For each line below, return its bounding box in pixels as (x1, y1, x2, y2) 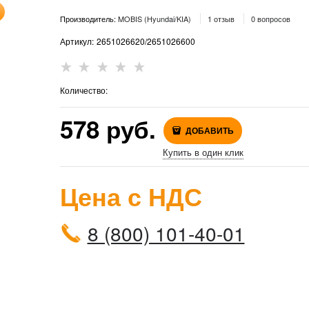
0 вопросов (250, 13, 290, 25)
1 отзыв (207, 13, 235, 25)
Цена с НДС (59, 178, 202, 215)
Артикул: (59, 35, 94, 48)
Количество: (59, 84, 108, 97)
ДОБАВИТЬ (185, 124, 234, 137)
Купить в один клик (162, 146, 243, 159)
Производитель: (59, 13, 118, 25)
